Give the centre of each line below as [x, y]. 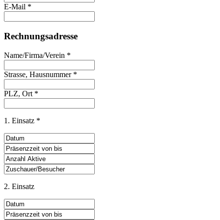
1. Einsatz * [22, 120]
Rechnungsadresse [41, 36]
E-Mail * [18, 7]
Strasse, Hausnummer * [41, 74]
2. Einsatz [19, 186]
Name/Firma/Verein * [37, 55]
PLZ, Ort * [21, 93]
